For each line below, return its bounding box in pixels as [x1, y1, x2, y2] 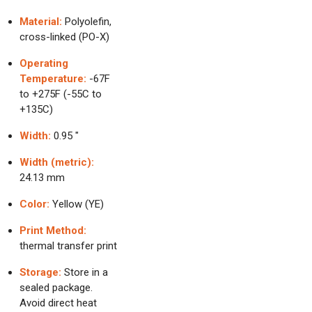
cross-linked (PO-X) [19, 31, 109, 43]
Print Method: [19, 224, 86, 237]
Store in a [61, 266, 108, 279]
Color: [19, 198, 49, 210]
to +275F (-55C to [19, 88, 102, 100]
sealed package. [19, 281, 93, 294]
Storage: [19, 266, 61, 279]
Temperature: [19, 72, 86, 85]
